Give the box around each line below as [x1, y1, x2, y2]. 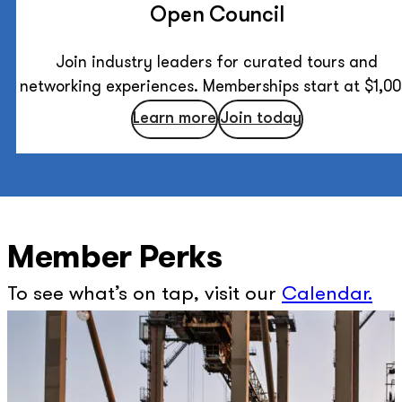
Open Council [150, 4, 284, 27]
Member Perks [7, 242, 223, 275]
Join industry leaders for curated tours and [56, 54, 379, 72]
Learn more [132, 110, 216, 128]
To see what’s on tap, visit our [7, 284, 282, 305]
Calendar [282, 284, 368, 305]
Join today [219, 110, 301, 128]
